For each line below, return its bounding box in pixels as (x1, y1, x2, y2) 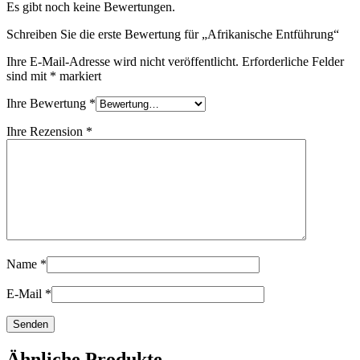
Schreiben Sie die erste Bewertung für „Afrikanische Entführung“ (6, 27, 339, 42)
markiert (56, 69, 101, 84)
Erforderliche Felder (242, 55, 344, 69)
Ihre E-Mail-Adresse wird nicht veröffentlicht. (6, 55, 239, 69)
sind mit (6, 69, 50, 84)
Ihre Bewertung (6, 96, 89, 111)
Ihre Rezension (6, 125, 86, 139)
